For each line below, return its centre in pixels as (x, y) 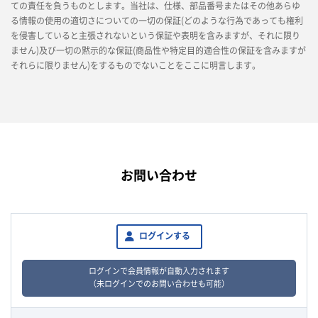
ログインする (164, 236)
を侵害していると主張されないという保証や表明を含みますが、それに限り (155, 35)
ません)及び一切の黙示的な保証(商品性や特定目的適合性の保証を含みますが (158, 50)
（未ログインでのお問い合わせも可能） (159, 284)
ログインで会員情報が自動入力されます (159, 272)
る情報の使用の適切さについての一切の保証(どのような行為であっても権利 (157, 21)
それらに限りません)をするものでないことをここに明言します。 (136, 65)
